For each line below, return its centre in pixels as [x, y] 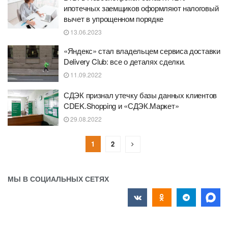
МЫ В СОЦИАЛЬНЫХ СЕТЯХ [58, 179]
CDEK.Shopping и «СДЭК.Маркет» [121, 105]
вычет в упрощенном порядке [114, 19]
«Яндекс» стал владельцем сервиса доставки [142, 51]
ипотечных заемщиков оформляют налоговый [141, 8]
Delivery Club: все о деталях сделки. [125, 61]
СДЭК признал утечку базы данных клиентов [140, 95]
